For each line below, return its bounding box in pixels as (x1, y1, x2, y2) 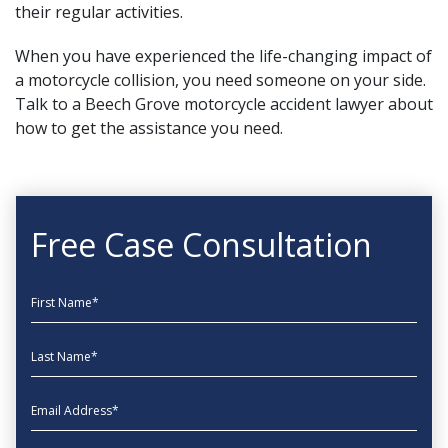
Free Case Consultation (31, 223, 372, 266)
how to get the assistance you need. (15, 117, 283, 139)
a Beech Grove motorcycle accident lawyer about (68, 93, 433, 115)
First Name (30, 284, 112, 306)
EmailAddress (30, 392, 130, 414)
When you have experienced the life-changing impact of (15, 45, 432, 67)
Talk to (15, 93, 68, 115)
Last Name (30, 338, 111, 360)
